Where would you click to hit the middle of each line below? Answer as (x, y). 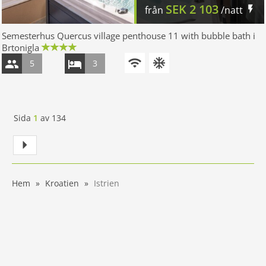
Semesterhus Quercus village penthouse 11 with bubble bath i (129, 36)
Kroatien (62, 183)
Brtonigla (20, 48)
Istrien (107, 183)
